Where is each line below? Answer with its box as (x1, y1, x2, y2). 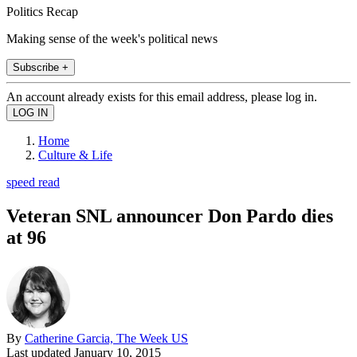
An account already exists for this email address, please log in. (6, 89, 317, 104)
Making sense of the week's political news (6, 31, 218, 45)
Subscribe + (13, 61, 69, 73)
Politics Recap (6, 4, 78, 18)
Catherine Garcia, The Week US (25, 331, 188, 345)
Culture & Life (38, 147, 112, 162)
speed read (6, 175, 60, 189)
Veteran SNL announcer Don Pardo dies (6, 205, 333, 226)
